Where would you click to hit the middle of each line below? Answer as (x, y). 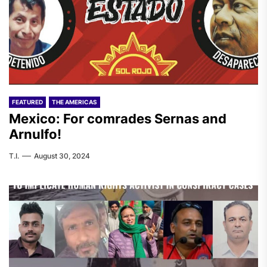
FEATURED (27, 102)
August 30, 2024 (62, 156)
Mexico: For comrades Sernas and (118, 119)
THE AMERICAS (74, 102)
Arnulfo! (35, 134)
